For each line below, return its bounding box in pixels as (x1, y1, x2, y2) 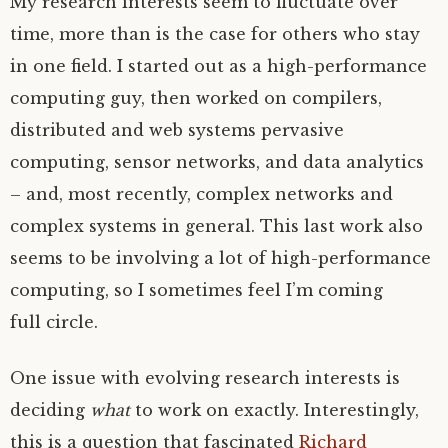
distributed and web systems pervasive (10, 119, 344, 140)
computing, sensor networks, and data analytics (10, 151, 424, 172)
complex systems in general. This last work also (10, 215, 423, 236)
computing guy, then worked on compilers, (10, 87, 382, 108)
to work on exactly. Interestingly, (130, 399, 419, 420)
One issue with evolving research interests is (10, 367, 400, 388)
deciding (10, 399, 90, 420)
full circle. (10, 311, 98, 332)
